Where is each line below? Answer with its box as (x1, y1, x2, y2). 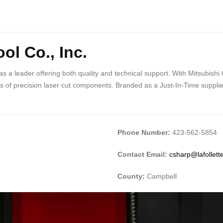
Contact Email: (117, 150, 169, 158)
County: (117, 172, 145, 180)
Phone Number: (117, 128, 170, 136)
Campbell (145, 172, 177, 180)
